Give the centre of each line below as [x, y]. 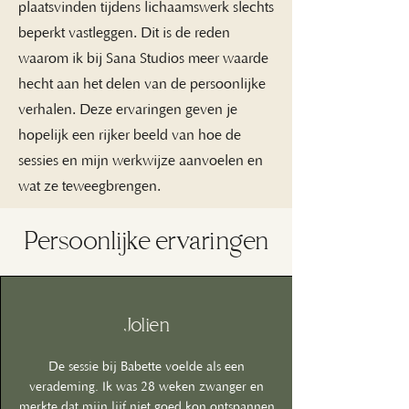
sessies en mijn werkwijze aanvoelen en [141, 161]
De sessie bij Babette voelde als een [147, 367]
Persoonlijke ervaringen [146, 242]
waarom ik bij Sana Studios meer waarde [143, 58]
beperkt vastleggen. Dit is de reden [124, 33]
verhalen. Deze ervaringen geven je [128, 110]
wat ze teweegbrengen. [89, 186]
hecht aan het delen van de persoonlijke [142, 84]
